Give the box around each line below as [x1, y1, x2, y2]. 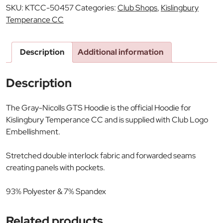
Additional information [78, 46, 163, 57]
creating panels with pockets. [6, 162, 105, 173]
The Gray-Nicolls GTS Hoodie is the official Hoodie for [6, 102, 191, 113]
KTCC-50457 [25, 2, 74, 13]
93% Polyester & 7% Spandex [6, 186, 106, 197]
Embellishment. [6, 126, 60, 137]
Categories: [75, 2, 117, 13]
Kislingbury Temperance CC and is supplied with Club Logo [6, 114, 208, 125]
